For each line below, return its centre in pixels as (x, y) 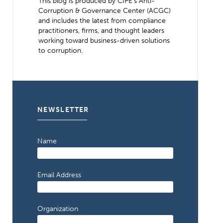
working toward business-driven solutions (104, 41)
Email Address (59, 175)
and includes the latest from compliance (102, 21)
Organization (57, 209)
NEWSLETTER (63, 110)
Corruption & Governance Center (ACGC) (104, 11)
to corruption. (60, 51)
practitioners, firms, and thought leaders (101, 31)
